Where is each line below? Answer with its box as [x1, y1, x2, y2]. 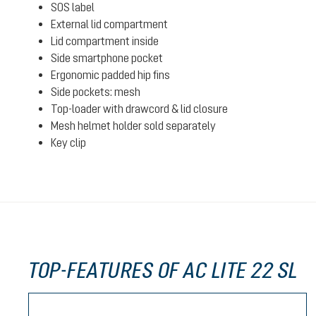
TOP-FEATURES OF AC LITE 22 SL [28, 257, 298, 283]
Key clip [51, 136, 86, 149]
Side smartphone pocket [51, 51, 163, 64]
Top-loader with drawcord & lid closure [51, 102, 228, 115]
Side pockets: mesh [51, 85, 140, 98]
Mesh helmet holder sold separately [51, 119, 216, 132]
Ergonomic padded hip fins [51, 68, 170, 81]
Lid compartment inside [51, 35, 159, 47]
